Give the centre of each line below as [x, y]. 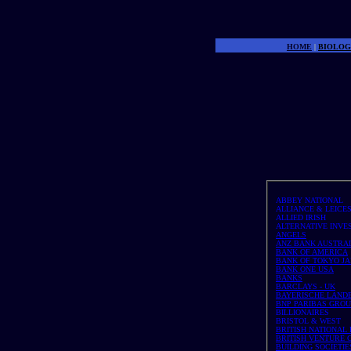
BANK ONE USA [305, 269]
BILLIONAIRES [302, 312]
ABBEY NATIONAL [309, 200]
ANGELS [291, 235]
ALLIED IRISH [301, 217]
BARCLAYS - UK [306, 286]
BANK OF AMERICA [312, 252]
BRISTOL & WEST [308, 321]
